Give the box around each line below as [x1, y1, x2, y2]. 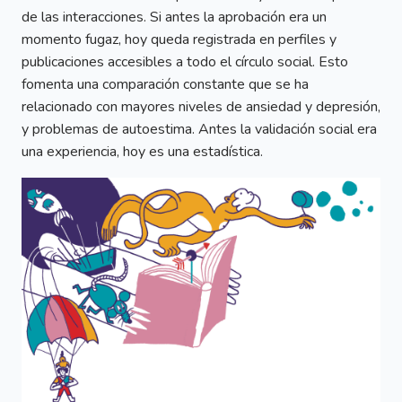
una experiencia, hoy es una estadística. [22, 141, 263, 162]
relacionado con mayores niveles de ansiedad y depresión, [22, 96, 380, 117]
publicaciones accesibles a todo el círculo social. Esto [22, 51, 348, 72]
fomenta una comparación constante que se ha [22, 74, 309, 94]
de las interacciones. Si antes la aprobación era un [22, 6, 327, 27]
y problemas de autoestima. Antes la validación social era [22, 118, 377, 139]
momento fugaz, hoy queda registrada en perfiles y [22, 29, 336, 49]
